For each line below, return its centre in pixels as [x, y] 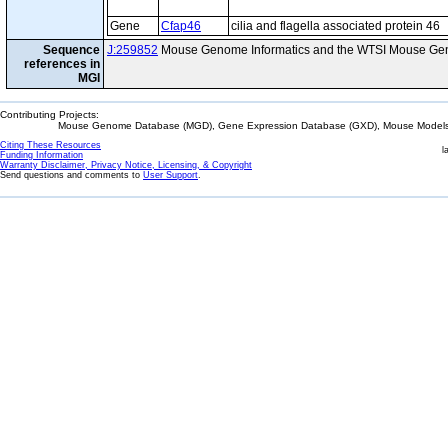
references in [62, 64]
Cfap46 [181, 26]
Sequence [71, 50]
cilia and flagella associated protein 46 [335, 26]
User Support [170, 175]
